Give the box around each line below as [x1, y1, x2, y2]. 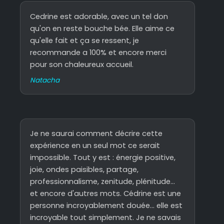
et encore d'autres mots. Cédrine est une [30, 188, 181, 199]
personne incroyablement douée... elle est [30, 200, 183, 211]
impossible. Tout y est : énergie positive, [30, 152, 176, 163]
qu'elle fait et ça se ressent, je [30, 35, 139, 45]
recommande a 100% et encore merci [30, 47, 167, 57]
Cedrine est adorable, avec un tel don [30, 11, 168, 21]
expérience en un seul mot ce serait [30, 140, 160, 151]
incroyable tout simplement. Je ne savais [30, 212, 181, 223]
